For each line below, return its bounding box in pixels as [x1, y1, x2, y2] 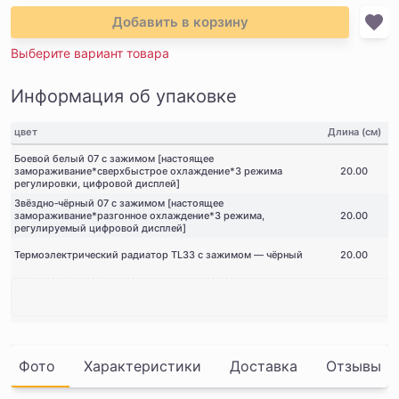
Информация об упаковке [11, 85, 237, 107]
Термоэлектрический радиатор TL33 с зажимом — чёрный [14, 248, 303, 261]
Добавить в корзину [111, 13, 248, 30]
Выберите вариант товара [11, 45, 169, 61]
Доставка [229, 357, 297, 375]
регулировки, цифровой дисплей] [14, 177, 180, 190]
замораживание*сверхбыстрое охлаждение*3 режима [14, 165, 282, 177]
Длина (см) [327, 126, 381, 138]
